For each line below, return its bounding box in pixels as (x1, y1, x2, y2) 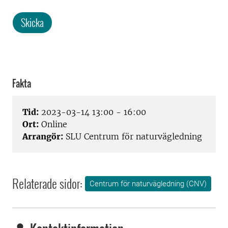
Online (39, 119, 67, 130)
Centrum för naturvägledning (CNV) (90, 179, 207, 189)
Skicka (21, 15, 44, 30)
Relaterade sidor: (12, 174, 82, 193)
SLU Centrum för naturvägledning (63, 131, 202, 142)
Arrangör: (22, 131, 63, 142)
